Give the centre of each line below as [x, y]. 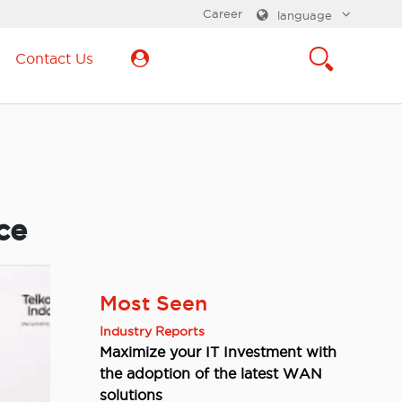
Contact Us [54, 58]
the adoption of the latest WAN [211, 374]
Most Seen [153, 303]
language [305, 15]
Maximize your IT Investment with [218, 352]
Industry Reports [152, 332]
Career [223, 13]
